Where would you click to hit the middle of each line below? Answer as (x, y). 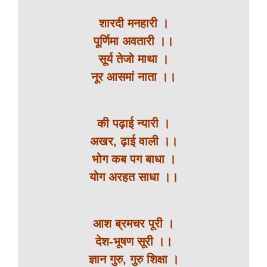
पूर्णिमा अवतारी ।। (133, 41)
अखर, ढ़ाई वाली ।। (133, 141)
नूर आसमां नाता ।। (133, 77)
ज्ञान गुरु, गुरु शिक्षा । (133, 259)
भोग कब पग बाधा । (133, 159)
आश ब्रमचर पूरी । (133, 223)
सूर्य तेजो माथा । (133, 59)
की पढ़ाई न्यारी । (133, 123)
